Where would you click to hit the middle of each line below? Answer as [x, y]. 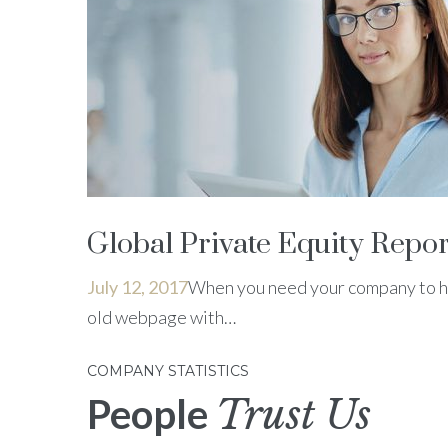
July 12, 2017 [137, 286]
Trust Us [293, 414]
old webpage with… [161, 316]
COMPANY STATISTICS [168, 370]
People [151, 413]
